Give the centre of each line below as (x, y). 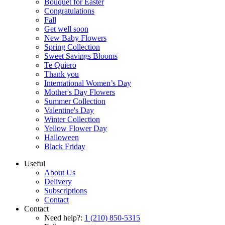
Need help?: (63, 218)
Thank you (62, 74)
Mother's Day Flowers (80, 92)
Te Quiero (60, 65)
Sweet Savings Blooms (81, 56)
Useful (35, 163)
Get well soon (66, 29)
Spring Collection (72, 47)
